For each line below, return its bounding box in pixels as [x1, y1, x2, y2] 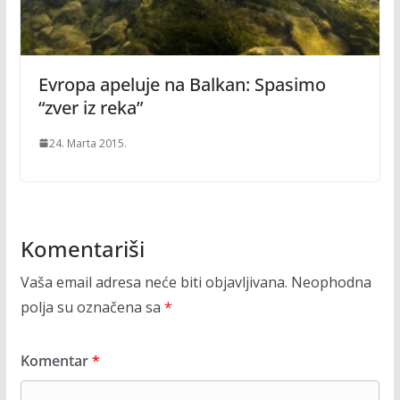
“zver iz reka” [37, 95, 143, 120]
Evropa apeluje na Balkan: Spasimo [37, 71, 326, 96]
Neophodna [290, 271, 371, 292]
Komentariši [20, 233, 145, 263]
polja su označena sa [20, 296, 164, 317]
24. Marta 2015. [48, 135, 127, 151]
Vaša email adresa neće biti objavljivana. [20, 271, 287, 292]
